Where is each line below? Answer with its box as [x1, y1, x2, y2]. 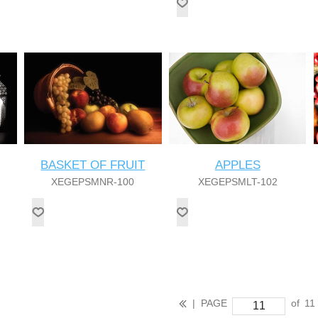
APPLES [214, 158, 261, 172]
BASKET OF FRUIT [40, 158, 146, 172]
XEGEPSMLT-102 [197, 175, 278, 187]
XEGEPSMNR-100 [51, 175, 135, 187]
